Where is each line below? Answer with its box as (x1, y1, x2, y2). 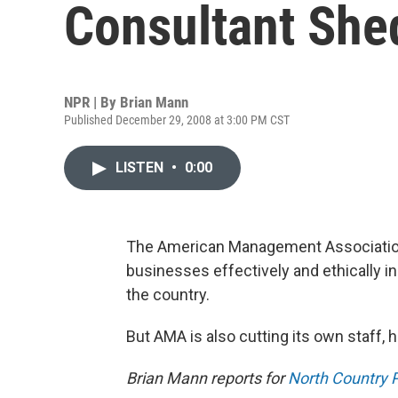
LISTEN (115, 159, 167, 176)
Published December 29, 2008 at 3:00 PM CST (64, 113, 290, 127)
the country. (126, 285, 210, 304)
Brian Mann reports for (126, 369, 288, 387)
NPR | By (64, 93, 120, 111)
